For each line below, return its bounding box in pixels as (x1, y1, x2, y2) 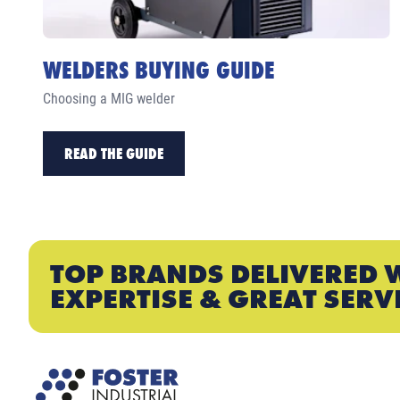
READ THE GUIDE (64, 143, 163, 164)
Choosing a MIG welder (43, 90, 175, 108)
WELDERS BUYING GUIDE (43, 54, 275, 87)
